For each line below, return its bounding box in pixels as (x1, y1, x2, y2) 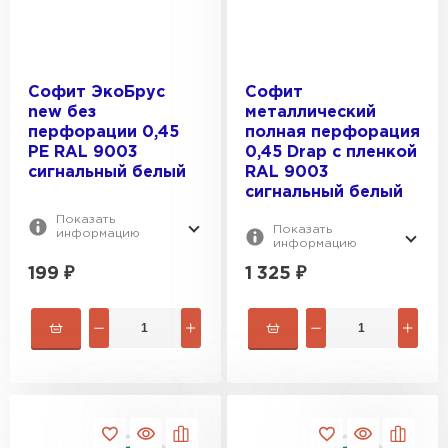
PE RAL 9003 (28, 145, 138, 160)
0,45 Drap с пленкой (245, 145, 417, 160)
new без (28, 105, 96, 120)
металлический (245, 105, 376, 120)
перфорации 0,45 (28, 125, 179, 140)
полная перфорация (245, 125, 420, 140)
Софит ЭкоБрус (28, 85, 165, 100)
